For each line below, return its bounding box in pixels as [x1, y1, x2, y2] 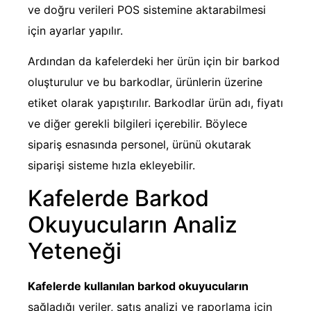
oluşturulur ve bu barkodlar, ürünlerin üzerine [28, 75, 262, 90]
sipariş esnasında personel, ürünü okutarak [28, 137, 251, 152]
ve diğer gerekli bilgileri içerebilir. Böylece [28, 117, 247, 131]
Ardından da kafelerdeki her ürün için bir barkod [28, 54, 280, 69]
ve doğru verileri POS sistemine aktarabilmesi [28, 2, 266, 17]
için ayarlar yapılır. [28, 23, 123, 37]
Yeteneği [28, 237, 121, 265]
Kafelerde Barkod [28, 185, 209, 212]
